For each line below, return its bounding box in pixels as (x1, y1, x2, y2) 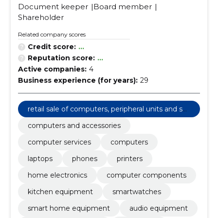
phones (72, 154, 97, 163)
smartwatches (112, 187, 161, 196)
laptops (27, 154, 53, 163)
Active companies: (18, 65, 87, 73)
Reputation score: (27, 54, 95, 62)
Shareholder (18, 13, 64, 22)
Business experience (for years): (18, 76, 138, 85)
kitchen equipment (27, 187, 93, 196)
